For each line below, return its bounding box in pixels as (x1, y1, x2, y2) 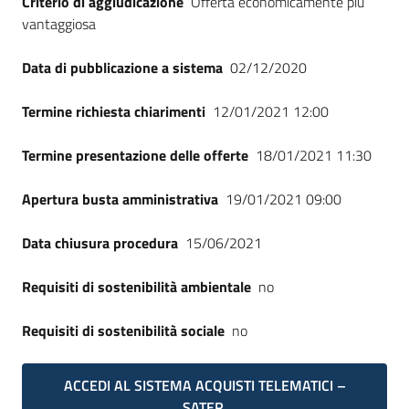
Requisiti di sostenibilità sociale (22, 320, 225, 341)
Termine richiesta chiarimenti (22, 100, 205, 122)
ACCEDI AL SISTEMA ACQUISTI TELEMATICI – (63, 374, 346, 396)
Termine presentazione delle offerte (22, 144, 248, 166)
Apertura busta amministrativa (22, 188, 218, 210)
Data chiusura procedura (22, 232, 178, 254)
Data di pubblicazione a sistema (22, 57, 223, 79)
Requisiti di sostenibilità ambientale (22, 276, 251, 298)
